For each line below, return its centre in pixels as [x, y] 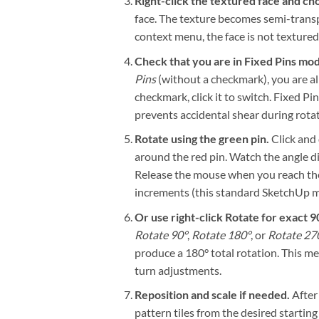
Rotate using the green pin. [202, 139]
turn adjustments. [178, 270]
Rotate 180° [221, 234]
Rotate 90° [161, 234]
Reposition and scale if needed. [212, 295]
